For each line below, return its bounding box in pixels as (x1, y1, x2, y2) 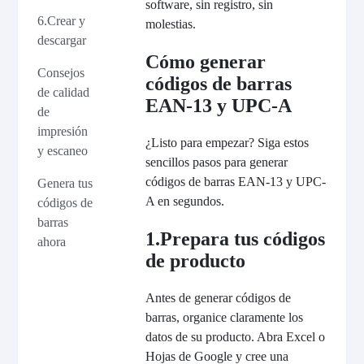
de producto (145, 250, 245, 271)
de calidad (37, 85, 90, 99)
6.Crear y (37, 14, 86, 28)
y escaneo (37, 144, 89, 158)
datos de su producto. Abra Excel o (145, 329, 325, 344)
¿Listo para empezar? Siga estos (145, 136, 309, 149)
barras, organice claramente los (145, 310, 303, 324)
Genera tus (37, 176, 93, 190)
